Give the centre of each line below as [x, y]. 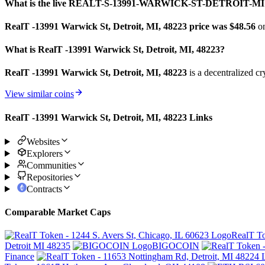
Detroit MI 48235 [38, 246]
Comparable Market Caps [58, 212]
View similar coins [39, 94]
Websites [43, 141]
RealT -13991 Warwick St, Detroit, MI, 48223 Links [109, 117]
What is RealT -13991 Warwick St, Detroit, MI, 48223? [115, 50]
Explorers [44, 153]
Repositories [49, 177]
